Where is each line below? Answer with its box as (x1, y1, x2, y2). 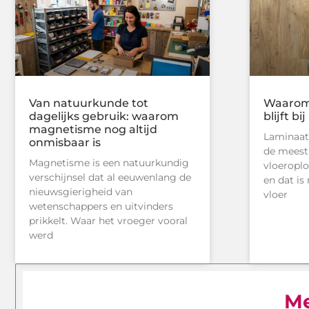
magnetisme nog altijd (29, 123, 157, 137)
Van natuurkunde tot (29, 97, 148, 110)
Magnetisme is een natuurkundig (29, 157, 189, 170)
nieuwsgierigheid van (29, 186, 132, 199)
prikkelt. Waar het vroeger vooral (29, 215, 188, 228)
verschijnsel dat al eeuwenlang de (29, 171, 191, 184)
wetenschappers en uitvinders (29, 200, 173, 213)
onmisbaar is (29, 136, 101, 150)
